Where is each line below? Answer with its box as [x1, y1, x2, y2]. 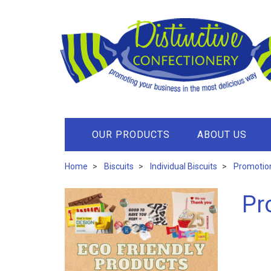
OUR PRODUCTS [92, 129, 170, 140]
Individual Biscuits [150, 162, 217, 171]
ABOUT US [197, 129, 247, 140]
